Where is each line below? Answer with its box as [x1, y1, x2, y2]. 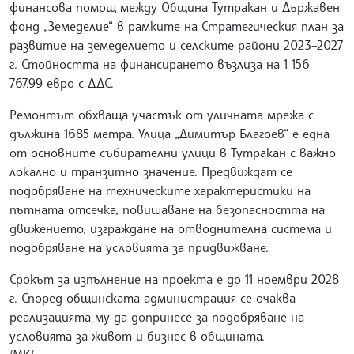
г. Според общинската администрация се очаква [9, 289, 296, 306]
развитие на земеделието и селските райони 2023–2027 [9, 36, 343, 53]
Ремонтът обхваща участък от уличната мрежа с [9, 106, 314, 122]
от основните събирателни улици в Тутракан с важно [9, 144, 336, 160]
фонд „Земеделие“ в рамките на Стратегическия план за [9, 17, 344, 34]
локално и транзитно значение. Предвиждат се [9, 163, 292, 179]
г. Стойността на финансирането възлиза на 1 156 [9, 55, 309, 72]
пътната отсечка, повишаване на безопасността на [9, 201, 325, 217]
